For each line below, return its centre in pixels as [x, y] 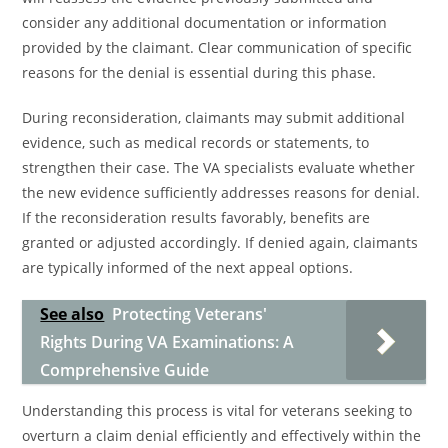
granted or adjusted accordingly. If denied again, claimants [220, 242]
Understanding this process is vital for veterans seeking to [217, 410]
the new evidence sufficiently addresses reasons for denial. [221, 192]
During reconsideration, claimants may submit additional [214, 117]
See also [72, 314]
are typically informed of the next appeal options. [188, 267]
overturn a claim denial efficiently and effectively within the [222, 435]
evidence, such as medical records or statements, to [196, 142]
